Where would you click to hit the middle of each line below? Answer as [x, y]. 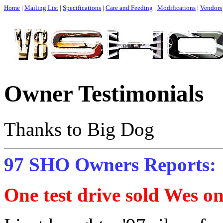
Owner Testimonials [104, 94]
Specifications [82, 8]
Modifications [176, 8]
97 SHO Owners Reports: [110, 164]
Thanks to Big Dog [82, 129]
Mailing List [41, 8]
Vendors [211, 8]
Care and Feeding [129, 8]
